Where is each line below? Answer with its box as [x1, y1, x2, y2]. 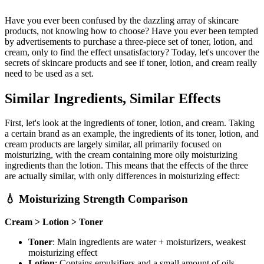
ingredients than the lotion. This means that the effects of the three [5, 160, 248, 171]
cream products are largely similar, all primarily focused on [5, 139, 222, 150]
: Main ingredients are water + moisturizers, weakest [52, 236, 246, 247]
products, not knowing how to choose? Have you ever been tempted [5, 25, 258, 36]
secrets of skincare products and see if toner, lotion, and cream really [5, 57, 257, 68]
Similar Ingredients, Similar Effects [5, 90, 220, 106]
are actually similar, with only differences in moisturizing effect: [5, 171, 240, 181]
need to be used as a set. [5, 68, 94, 78]
